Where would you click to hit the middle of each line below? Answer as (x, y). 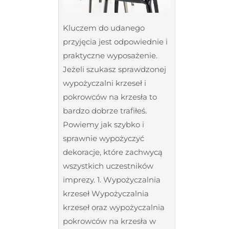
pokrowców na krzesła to (110, 97)
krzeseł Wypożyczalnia (106, 193)
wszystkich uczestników (108, 166)
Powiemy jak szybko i (104, 124)
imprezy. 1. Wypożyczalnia (112, 179)
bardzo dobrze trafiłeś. (105, 110)
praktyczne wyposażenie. (110, 55)
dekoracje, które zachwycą (113, 152)
